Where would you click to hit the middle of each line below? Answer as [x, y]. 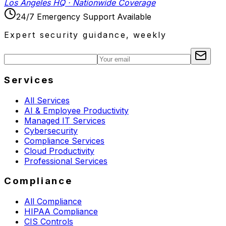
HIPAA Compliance [61, 212]
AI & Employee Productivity [76, 110]
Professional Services [66, 161]
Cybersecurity [51, 130]
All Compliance [53, 202]
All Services [47, 100]
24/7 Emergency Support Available [84, 17]
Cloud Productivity [59, 151]
